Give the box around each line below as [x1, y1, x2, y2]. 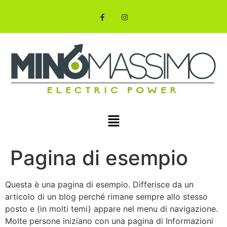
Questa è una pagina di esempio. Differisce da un [5, 179, 194, 190]
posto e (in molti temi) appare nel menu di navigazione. [5, 204, 218, 214]
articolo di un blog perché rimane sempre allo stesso [5, 192, 208, 202]
